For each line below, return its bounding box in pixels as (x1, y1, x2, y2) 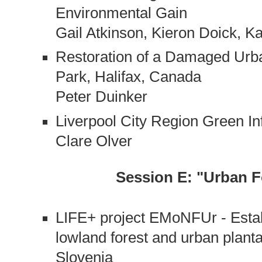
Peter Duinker (55, 88, 147, 105)
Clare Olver (55, 133, 132, 150)
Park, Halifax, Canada (55, 68, 201, 85)
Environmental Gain (55, 4, 187, 21)
